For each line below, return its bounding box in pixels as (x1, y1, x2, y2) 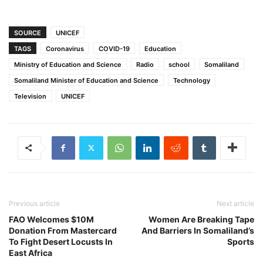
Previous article (9, 198, 60, 208)
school (168, 60, 190, 69)
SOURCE (14, 28, 41, 37)
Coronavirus (46, 44, 84, 53)
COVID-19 (99, 44, 130, 53)
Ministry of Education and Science (14, 60, 122, 69)
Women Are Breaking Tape (149, 214, 254, 224)
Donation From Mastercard (9, 225, 117, 235)
